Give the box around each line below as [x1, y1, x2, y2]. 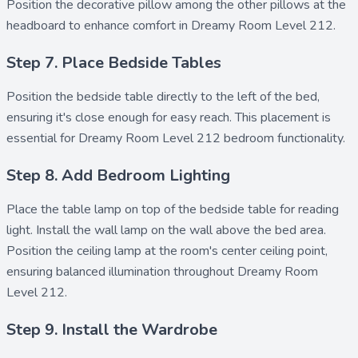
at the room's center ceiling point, [141, 241, 328, 260]
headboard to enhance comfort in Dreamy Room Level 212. [6, 16, 336, 34]
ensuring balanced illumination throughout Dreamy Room [6, 262, 318, 280]
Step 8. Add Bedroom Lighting [6, 164, 230, 186]
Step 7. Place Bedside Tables [6, 51, 221, 74]
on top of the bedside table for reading [121, 200, 339, 218]
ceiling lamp [77, 241, 141, 260]
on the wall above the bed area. [148, 221, 326, 239]
